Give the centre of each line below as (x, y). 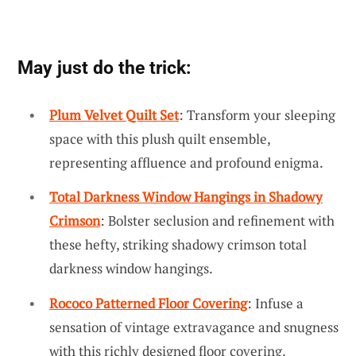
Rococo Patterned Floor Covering (148, 303)
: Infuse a (275, 303)
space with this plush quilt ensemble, (160, 138)
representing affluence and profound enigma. (186, 162)
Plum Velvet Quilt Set (114, 114)
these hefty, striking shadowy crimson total (178, 245)
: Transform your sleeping (257, 114)
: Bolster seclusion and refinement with (217, 221)
